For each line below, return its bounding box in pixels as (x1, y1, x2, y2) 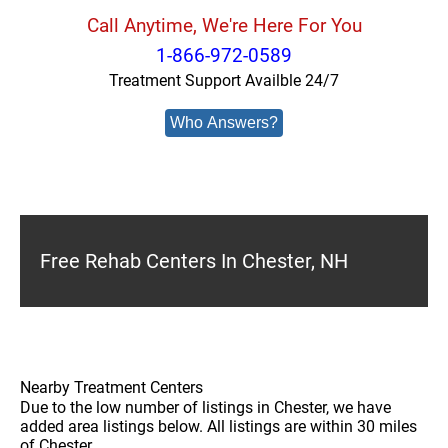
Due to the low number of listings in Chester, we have (20, 398, 391, 417)
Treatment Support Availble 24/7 (109, 71, 339, 90)
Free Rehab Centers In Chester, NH (40, 249, 348, 273)
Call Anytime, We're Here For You (86, 14, 362, 37)
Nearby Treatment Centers (20, 378, 203, 397)
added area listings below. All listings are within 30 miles (20, 417, 417, 436)
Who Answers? (170, 114, 278, 131)
